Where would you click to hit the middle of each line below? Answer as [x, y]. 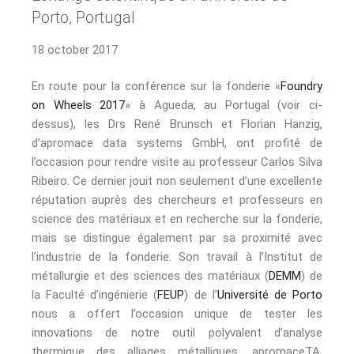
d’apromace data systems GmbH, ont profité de [177, 143]
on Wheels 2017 [79, 105]
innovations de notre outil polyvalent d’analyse [177, 333]
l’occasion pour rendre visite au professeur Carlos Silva [177, 162]
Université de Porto [270, 295]
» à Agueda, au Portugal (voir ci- [224, 105]
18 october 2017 [75, 49]
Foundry [301, 87]
